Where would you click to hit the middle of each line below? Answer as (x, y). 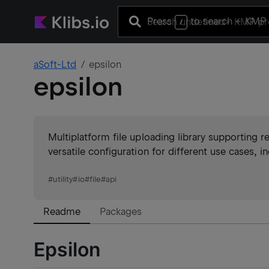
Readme (62, 212)
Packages (121, 212)
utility (63, 179)
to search (212, 21)
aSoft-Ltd (55, 65)
